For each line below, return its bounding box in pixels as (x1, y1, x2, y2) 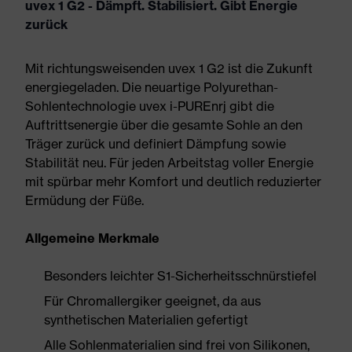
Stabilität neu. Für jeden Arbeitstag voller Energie (25, 155, 313, 170)
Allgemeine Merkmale (25, 230, 159, 246)
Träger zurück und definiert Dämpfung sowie (25, 136, 286, 152)
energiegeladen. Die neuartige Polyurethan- (25, 79, 278, 95)
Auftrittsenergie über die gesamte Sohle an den (25, 117, 302, 133)
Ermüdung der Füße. (25, 192, 144, 208)
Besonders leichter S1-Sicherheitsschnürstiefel (44, 268, 317, 284)
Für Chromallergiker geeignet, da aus (44, 293, 261, 309)
